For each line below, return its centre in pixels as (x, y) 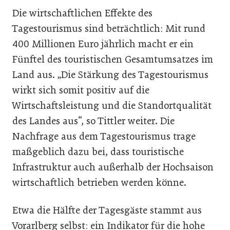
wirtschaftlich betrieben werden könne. (99, 182)
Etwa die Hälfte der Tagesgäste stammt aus (107, 210)
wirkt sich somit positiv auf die (81, 90)
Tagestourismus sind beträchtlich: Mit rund (109, 28)
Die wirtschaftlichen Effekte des (82, 13)
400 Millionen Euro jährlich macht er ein (103, 44)
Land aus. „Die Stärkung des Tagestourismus (110, 74)
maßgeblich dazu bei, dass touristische (98, 151)
